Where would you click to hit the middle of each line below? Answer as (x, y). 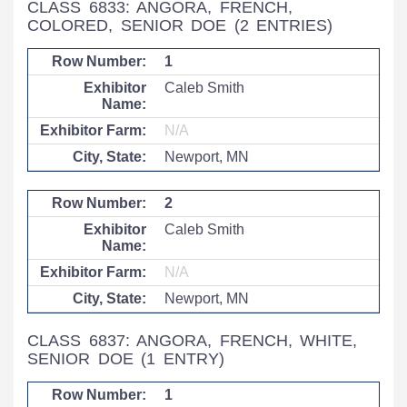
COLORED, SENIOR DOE (131, 25)
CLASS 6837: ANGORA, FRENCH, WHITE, (193, 341)
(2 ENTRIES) (283, 25)
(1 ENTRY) (183, 359)
